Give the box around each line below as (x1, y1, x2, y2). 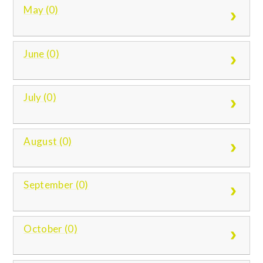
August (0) (23, 134, 72, 147)
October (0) (23, 222, 78, 235)
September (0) (23, 178, 89, 191)
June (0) (23, 47, 60, 60)
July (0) (23, 91, 57, 104)
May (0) (23, 4, 59, 16)
